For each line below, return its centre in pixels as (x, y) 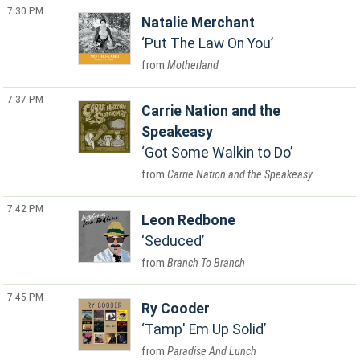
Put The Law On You (208, 43)
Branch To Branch (207, 263)
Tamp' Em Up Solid (205, 329)
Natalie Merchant (198, 22)
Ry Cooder (176, 309)
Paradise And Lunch (212, 352)
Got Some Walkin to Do (218, 153)
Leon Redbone (189, 220)
